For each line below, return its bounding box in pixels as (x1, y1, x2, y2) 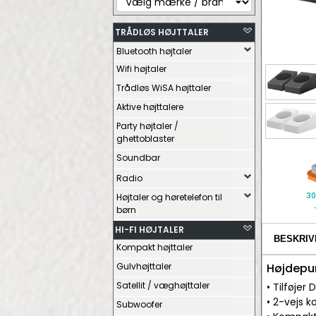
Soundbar (116, 152, 160, 164)
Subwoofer (116, 298, 162, 310)
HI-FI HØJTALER (115, 224, 184, 236)
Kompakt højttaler (116, 241, 193, 253)
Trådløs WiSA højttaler (116, 82, 211, 94)
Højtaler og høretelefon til (116, 191, 222, 203)
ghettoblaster (116, 133, 174, 145)
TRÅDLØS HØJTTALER (115, 26, 209, 38)
